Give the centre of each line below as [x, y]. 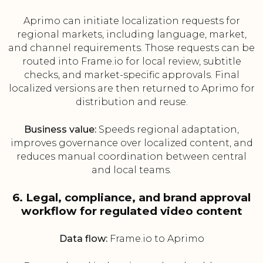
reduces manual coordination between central [131, 157]
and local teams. [131, 170]
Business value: [60, 130]
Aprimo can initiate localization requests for [131, 21]
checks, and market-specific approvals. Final [131, 75]
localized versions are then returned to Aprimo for [131, 89]
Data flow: [83, 239]
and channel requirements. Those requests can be [131, 48]
